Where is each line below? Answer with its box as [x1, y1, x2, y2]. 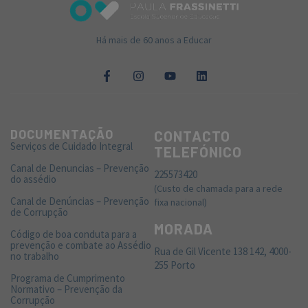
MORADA [154, 220, 213, 238]
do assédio [10, 172, 56, 186]
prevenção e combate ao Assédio [10, 238, 151, 252]
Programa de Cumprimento [10, 271, 125, 285]
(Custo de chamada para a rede [154, 181, 283, 195]
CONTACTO [154, 126, 230, 144]
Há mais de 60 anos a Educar [96, 34, 212, 47]
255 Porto [154, 258, 195, 272]
